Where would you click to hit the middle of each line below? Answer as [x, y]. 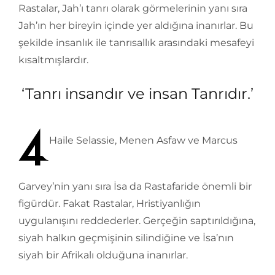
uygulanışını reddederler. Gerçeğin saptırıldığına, [137, 221]
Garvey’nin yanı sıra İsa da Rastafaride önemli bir [135, 187]
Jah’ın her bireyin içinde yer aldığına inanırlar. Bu [136, 26]
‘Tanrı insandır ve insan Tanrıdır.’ [137, 94]
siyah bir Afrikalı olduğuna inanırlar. [103, 255]
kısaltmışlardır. [53, 60]
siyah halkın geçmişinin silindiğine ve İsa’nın [126, 238]
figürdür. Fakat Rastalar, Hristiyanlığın [110, 204]
